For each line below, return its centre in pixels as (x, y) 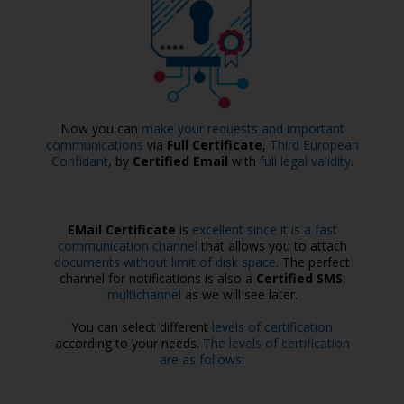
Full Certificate (214, 145)
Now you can (101, 129)
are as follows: (202, 359)
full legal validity (305, 161)
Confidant (79, 161)
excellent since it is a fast (264, 230)
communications (94, 145)
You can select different (142, 327)
